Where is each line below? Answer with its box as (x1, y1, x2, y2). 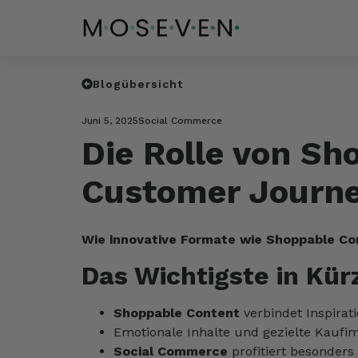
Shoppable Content (113, 305, 240, 321)
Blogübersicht (93, 78, 183, 90)
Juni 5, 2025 (82, 115, 138, 126)
